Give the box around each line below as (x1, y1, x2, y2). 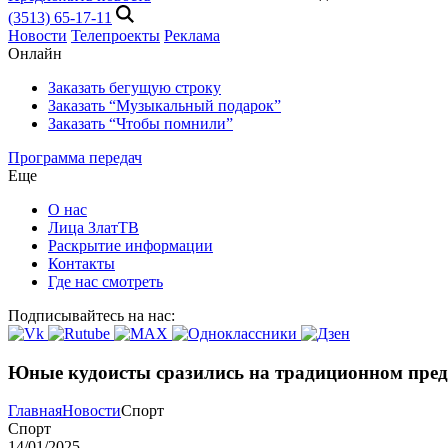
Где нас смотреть (48, 273, 163, 290)
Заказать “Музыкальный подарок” (48, 97, 281, 114)
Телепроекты (71, 27, 160, 44)
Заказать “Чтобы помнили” (48, 115, 233, 132)
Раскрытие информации (48, 237, 213, 254)
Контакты (48, 255, 115, 272)
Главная (8, 402, 62, 420)
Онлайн (8, 45, 62, 62)
